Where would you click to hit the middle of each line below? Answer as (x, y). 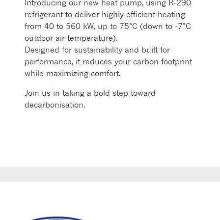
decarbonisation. (55, 105)
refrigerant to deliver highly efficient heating (105, 14)
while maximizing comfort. (73, 73)
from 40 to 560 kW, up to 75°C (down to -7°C (108, 26)
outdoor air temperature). (71, 38)
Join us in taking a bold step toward (90, 93)
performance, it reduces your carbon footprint (108, 62)
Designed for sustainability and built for (97, 50)
